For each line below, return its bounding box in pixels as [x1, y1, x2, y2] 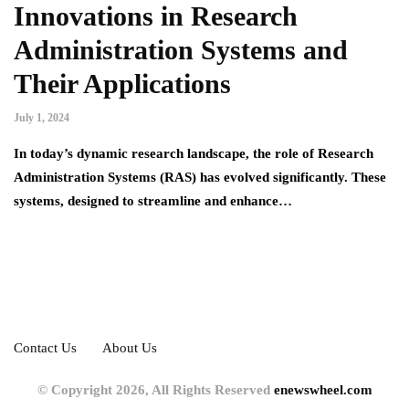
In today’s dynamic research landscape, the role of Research [14, 146, 373, 162]
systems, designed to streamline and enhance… [14, 194, 292, 209]
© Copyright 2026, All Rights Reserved [37, 383, 274, 398]
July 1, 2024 [14, 111, 69, 125]
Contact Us [14, 341, 77, 356]
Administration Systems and [14, 35, 348, 66]
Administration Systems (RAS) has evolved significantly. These [14, 170, 386, 185]
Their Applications [14, 68, 231, 100]
